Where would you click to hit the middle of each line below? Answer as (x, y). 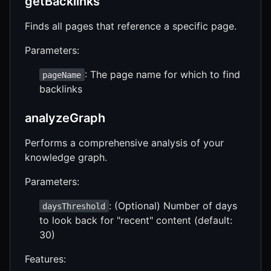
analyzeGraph (65, 118)
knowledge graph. (66, 157)
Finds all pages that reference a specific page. (131, 26)
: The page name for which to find (162, 74)
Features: (45, 259)
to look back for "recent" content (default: (136, 220)
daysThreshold (74, 206)
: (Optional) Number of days (173, 205)
